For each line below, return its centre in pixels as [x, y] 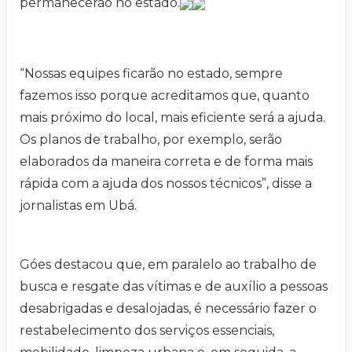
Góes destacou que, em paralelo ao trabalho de [168, 265]
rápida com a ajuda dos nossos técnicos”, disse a [166, 184]
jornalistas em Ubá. [78, 206]
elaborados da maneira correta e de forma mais [166, 162]
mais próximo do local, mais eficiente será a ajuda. [172, 118]
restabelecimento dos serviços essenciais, [147, 331]
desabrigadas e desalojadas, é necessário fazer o [168, 309]
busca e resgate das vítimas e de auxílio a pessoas [174, 287]
